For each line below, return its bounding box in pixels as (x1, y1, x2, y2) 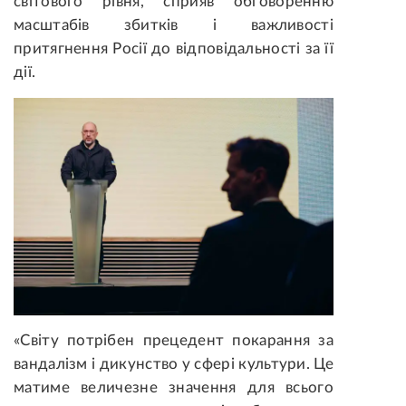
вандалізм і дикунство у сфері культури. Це (14, 355, 333, 372)
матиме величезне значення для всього (14, 379, 333, 395)
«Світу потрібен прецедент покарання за (14, 332, 333, 348)
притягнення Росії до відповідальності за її (14, 40, 333, 56)
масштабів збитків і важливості (14, 16, 333, 33)
